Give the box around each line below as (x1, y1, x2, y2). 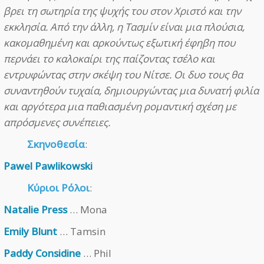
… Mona (67, 203, 107, 217)
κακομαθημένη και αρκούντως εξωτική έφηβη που (4, 36, 235, 50)
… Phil (81, 246, 111, 260)
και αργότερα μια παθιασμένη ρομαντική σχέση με (4, 100, 236, 114)
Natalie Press (4, 203, 67, 217)
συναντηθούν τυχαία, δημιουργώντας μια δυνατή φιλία (4, 84, 259, 98)
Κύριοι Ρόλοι (27, 181, 90, 195)
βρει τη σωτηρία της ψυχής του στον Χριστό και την (4, 4, 241, 18)
